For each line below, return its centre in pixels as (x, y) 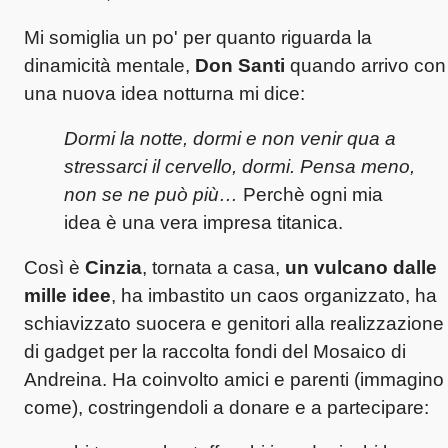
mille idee (67, 295)
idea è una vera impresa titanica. (203, 222)
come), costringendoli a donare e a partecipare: (229, 407)
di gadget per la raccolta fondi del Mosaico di (215, 351)
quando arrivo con (365, 65)
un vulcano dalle (361, 267)
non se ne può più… (151, 194)
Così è (54, 267)
